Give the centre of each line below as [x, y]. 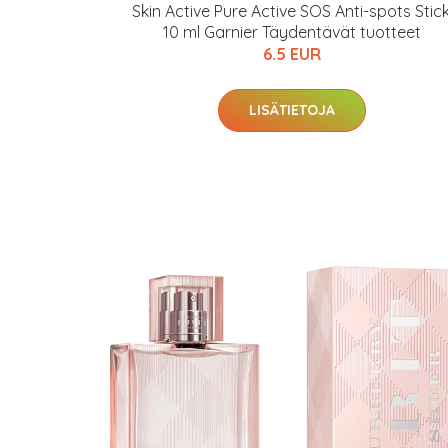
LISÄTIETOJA [292, 110]
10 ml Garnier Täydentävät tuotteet [292, 32]
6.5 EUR [292, 54]
